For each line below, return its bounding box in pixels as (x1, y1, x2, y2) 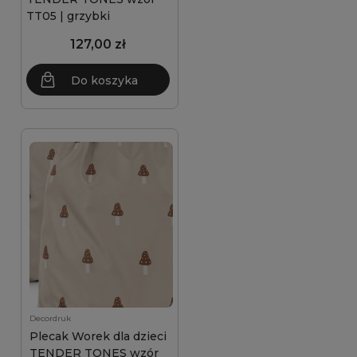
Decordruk (29, 313, 71, 324)
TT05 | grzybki (26, 9, 110, 23)
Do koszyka (71, 73, 138, 88)
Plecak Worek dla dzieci (29, 329, 167, 343)
